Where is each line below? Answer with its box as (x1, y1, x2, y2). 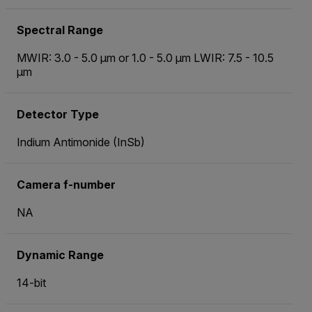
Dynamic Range (17, 248, 104, 263)
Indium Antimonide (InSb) (17, 135, 145, 150)
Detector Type (17, 107, 99, 122)
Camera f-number (17, 178, 116, 192)
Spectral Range (17, 23, 103, 38)
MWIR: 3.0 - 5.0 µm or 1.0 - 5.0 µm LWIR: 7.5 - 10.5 (17, 51, 274, 65)
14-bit (17, 276, 46, 290)
